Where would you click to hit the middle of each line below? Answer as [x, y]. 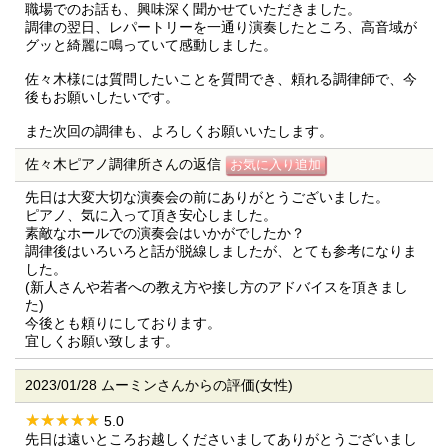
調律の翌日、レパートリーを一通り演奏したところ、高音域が [221, 27]
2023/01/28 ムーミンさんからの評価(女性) [159, 385]
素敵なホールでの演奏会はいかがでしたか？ [165, 233]
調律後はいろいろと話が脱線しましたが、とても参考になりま [221, 251]
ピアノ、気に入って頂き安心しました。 [151, 215]
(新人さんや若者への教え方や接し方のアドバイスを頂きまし [216, 287]
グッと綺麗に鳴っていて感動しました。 [151, 45]
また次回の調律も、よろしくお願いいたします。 [179, 131]
